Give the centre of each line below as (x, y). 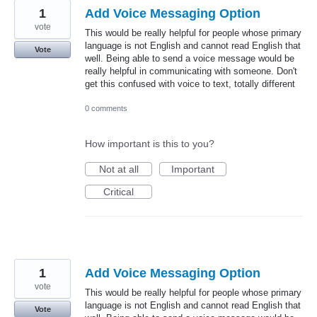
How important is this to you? (150, 144)
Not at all (119, 169)
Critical (119, 192)
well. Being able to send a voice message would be (190, 58)
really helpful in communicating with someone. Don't (191, 71)
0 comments (106, 109)
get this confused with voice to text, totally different (190, 83)
